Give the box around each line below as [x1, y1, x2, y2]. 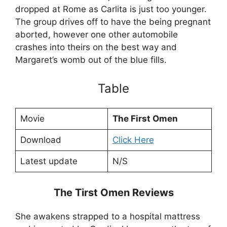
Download [20, 134, 61, 145]
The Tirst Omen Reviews [53, 186, 174, 199]
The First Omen [112, 113, 178, 124]
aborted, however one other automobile [15, 29, 178, 40]
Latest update [20, 156, 78, 166]
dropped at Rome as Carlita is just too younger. [15, 4, 207, 14]
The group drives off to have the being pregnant [15, 17, 211, 27]
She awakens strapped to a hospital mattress [15, 211, 200, 221]
